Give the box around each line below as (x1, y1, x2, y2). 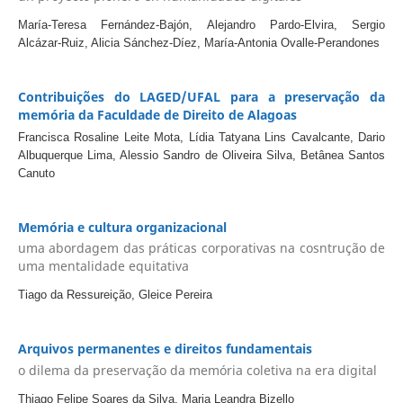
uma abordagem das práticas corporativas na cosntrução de (17, 239, 386, 257)
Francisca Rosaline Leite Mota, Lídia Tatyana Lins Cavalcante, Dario (17, 130, 386, 144)
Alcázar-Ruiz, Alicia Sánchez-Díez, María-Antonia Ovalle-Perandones (17, 35, 380, 49)
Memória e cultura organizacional (17, 218, 227, 236)
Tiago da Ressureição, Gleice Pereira (17, 288, 212, 302)
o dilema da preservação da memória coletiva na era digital (17, 361, 377, 379)
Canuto (17, 166, 55, 180)
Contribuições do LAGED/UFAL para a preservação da (17, 87, 386, 105)
